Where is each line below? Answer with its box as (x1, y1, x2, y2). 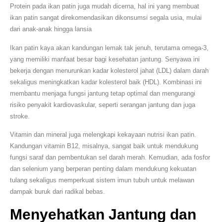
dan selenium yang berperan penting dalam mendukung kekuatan (10, 165, 196, 173)
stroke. (10, 112, 30, 120)
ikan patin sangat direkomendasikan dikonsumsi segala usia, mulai (10, 14, 202, 22)
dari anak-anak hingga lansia (10, 25, 92, 33)
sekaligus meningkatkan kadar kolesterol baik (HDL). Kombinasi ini (10, 78, 202, 86)
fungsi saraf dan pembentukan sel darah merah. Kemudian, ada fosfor (10, 154, 210, 162)
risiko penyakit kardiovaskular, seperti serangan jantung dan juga (10, 101, 195, 109)
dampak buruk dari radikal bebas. (10, 188, 105, 196)
